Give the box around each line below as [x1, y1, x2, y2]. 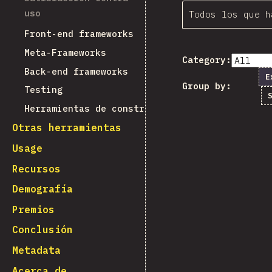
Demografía [12, 183, 73, 195]
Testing [24, 84, 63, 96]
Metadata [12, 243, 61, 256]
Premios [12, 203, 55, 216]
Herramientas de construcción [24, 102, 177, 114]
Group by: [182, 80, 231, 92]
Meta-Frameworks [24, 46, 106, 58]
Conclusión [12, 223, 73, 236]
